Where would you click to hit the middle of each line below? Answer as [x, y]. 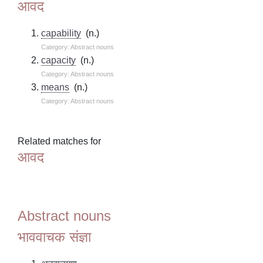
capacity [59, 60]
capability [61, 33]
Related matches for [60, 141]
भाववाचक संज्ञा [55, 237]
